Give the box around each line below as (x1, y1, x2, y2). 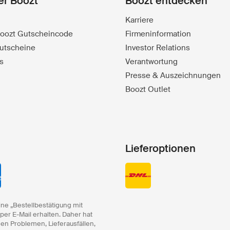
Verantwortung (125, 56, 178, 67)
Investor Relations (125, 43, 190, 53)
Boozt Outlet (125, 84, 170, 94)
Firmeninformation (125, 29, 191, 39)
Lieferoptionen (125, 142, 196, 155)
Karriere (125, 15, 154, 25)
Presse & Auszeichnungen (125, 70, 221, 81)
